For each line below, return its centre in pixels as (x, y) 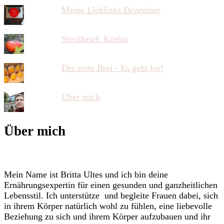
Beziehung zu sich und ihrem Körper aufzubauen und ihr (107, 217)
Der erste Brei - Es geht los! (112, 68)
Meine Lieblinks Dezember (111, 10)
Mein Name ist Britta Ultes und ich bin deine (86, 175)
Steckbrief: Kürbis (94, 39)
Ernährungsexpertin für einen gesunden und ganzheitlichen (111, 185)
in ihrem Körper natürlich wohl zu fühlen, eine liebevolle (108, 206)
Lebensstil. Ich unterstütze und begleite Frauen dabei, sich (111, 196)
